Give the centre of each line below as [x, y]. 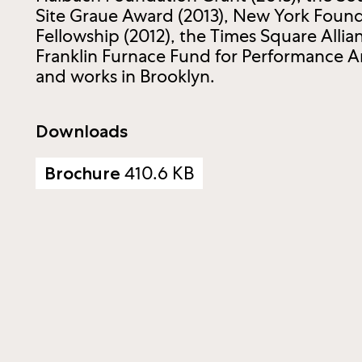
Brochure [84, 173]
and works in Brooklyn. [125, 77]
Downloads [82, 131]
